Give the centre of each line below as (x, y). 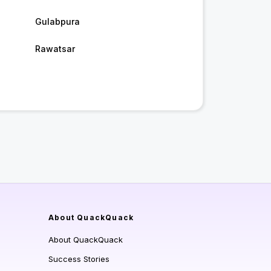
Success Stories (79, 259)
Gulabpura (57, 22)
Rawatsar (55, 49)
